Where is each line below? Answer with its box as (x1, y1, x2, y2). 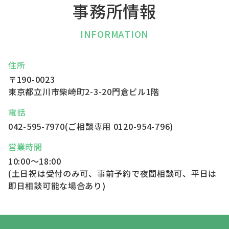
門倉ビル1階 (111, 85, 160, 98)
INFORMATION (80, 27, 149, 40)
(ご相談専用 (64, 120, 113, 132)
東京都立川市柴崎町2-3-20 (8, 85, 112, 98)
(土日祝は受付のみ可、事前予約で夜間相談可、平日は (8, 167, 217, 179)
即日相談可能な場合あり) (8, 179, 106, 192)
